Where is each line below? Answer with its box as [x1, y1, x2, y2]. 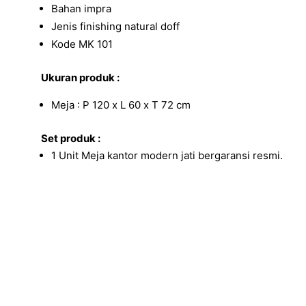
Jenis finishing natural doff [51, 20, 180, 33]
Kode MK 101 [51, 38, 113, 51]
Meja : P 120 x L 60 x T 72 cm [51, 98, 191, 112]
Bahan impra [51, 2, 112, 16]
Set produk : [41, 132, 101, 145]
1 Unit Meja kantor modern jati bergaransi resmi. [51, 149, 283, 163]
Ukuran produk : [41, 71, 120, 85]
